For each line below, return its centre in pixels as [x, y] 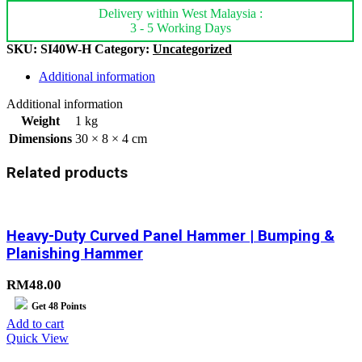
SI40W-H [66, 49]
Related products [67, 173]
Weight [40, 121]
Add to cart [35, 324]
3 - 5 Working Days [180, 28]
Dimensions [40, 139]
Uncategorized [192, 49]
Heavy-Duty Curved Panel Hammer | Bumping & [170, 236]
